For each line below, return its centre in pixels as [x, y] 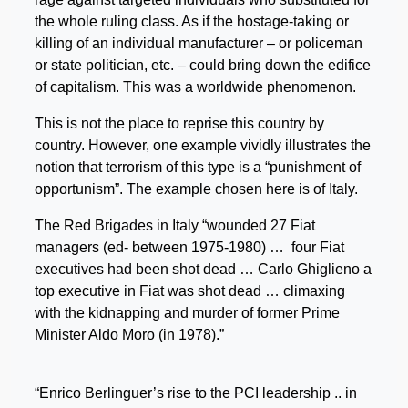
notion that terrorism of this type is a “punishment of [198, 167]
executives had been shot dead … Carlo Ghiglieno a [203, 269]
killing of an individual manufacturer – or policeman [199, 43]
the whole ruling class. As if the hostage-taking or [192, 21]
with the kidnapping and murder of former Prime [187, 312]
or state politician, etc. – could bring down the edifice [203, 65]
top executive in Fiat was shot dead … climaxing [190, 291]
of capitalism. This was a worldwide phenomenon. [195, 87]
